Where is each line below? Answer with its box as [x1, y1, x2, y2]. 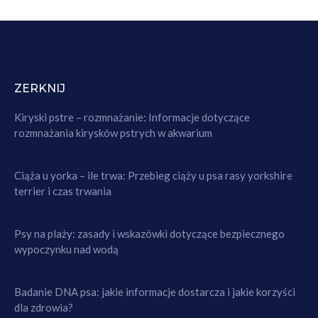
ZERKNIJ [14, 82, 65, 96]
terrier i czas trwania [14, 185, 111, 198]
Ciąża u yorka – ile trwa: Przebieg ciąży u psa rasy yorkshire [14, 169, 292, 182]
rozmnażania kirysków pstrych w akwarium [14, 126, 212, 140]
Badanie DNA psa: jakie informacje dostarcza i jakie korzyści [14, 285, 295, 299]
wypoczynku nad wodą [14, 243, 119, 256]
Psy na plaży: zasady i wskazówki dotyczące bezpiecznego [14, 227, 285, 241]
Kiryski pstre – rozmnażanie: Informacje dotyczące [14, 111, 250, 124]
